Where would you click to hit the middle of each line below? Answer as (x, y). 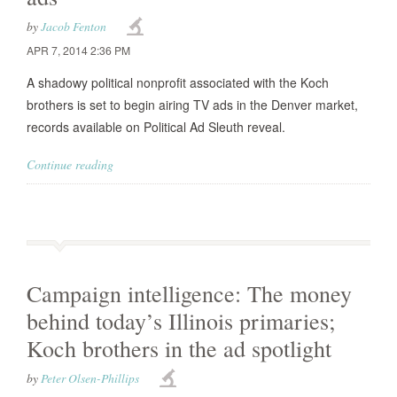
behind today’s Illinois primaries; (181, 321)
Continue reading (70, 164)
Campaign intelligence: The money (189, 293)
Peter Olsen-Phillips (90, 378)
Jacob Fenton (74, 26)
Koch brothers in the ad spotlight (179, 348)
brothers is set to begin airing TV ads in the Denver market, (192, 105)
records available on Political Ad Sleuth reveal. (156, 127)
